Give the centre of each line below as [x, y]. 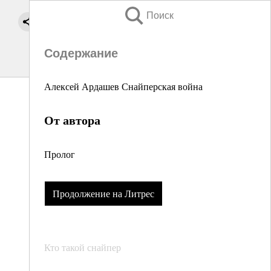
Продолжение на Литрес [103, 194]
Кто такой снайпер [83, 247]
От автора [72, 120]
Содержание [81, 53]
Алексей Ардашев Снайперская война [123, 86]
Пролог [60, 154]
